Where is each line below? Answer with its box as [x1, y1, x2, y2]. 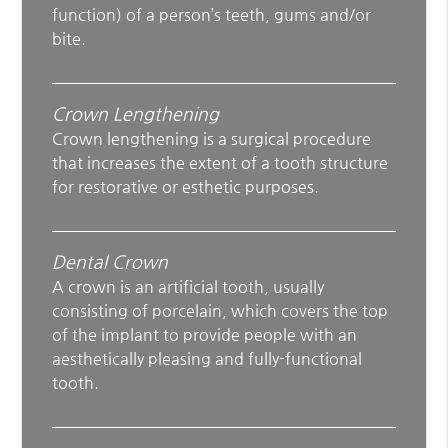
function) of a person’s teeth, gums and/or [52, 4, 372, 24]
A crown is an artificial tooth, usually [52, 276, 325, 296]
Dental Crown [52, 250, 169, 272]
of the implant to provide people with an [52, 324, 358, 344]
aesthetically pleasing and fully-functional [52, 348, 363, 368]
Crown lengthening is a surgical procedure [52, 128, 372, 148]
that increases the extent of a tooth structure [52, 152, 389, 172]
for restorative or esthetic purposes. [52, 176, 320, 196]
